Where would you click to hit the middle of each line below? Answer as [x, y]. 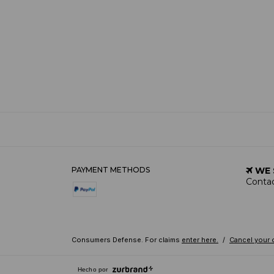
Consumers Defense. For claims [126, 240]
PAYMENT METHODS [111, 169]
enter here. [200, 240]
